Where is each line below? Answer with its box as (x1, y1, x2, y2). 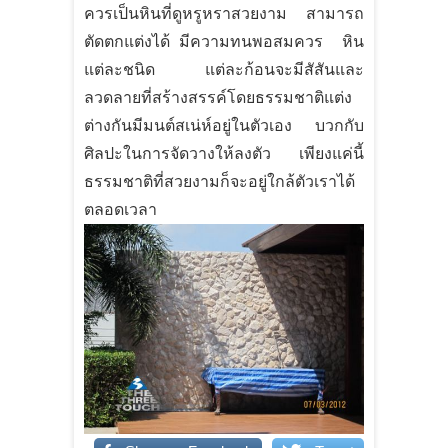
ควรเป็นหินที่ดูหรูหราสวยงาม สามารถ (84, 4, 364, 22)
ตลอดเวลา (84, 200, 157, 218)
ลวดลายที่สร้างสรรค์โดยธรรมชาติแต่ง (84, 88, 352, 106)
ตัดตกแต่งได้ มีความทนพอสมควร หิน (84, 32, 364, 50)
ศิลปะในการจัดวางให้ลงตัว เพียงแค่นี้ (84, 144, 364, 162)
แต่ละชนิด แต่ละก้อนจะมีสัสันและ (84, 60, 364, 78)
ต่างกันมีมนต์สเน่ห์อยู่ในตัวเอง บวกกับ (84, 116, 364, 134)
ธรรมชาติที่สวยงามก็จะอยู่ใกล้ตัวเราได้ (84, 172, 355, 190)
